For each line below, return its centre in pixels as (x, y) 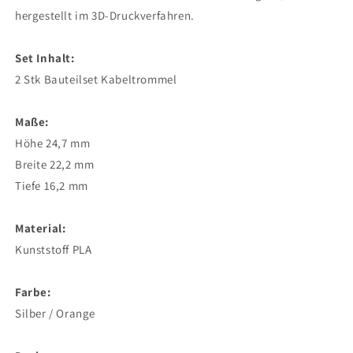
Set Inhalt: (46, 58)
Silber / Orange (55, 314)
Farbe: (33, 292)
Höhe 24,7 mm (53, 143)
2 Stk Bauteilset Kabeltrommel (96, 80)
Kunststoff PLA (55, 250)
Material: (41, 229)
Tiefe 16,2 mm (52, 186)
